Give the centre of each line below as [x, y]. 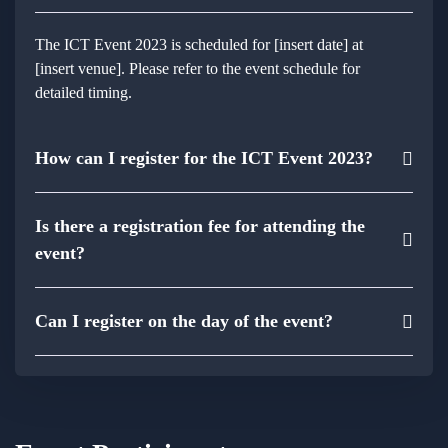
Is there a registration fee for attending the [200, 226]
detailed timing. [83, 93]
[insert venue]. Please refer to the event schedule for [197, 69]
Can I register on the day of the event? [184, 321]
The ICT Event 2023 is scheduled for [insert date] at [199, 45]
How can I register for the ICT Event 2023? [204, 158]
